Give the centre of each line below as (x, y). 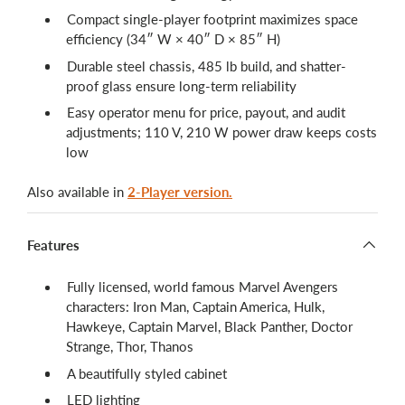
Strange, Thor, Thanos (129, 347)
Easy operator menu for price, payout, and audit (206, 113)
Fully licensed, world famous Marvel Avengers (202, 287)
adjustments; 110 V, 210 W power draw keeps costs (221, 132)
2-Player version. (180, 192)
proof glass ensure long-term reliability (181, 85)
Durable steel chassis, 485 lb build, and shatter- (207, 66)
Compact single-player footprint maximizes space (212, 19)
